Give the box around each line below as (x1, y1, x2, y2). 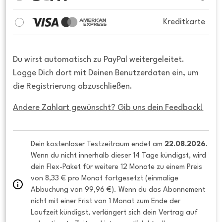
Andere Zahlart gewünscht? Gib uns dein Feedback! (13, 104, 204, 112)
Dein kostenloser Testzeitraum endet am (31, 141, 165, 148)
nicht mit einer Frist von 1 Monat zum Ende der (31, 198, 181, 205)
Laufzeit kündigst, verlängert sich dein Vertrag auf (31, 209, 198, 217)
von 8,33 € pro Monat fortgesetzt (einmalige (31, 175, 179, 182)
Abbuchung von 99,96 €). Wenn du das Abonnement (31, 186, 206, 194)
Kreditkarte (163, 18, 205, 27)
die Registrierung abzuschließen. (13, 82, 133, 91)
